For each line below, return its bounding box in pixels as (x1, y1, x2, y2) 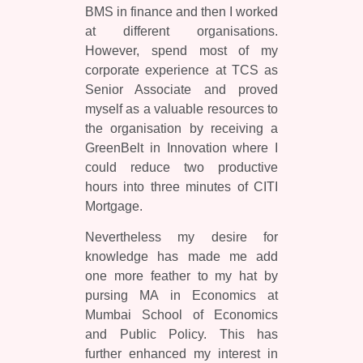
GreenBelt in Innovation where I (85, 140, 278, 155)
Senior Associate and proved (85, 82, 278, 96)
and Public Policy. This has (85, 327, 278, 341)
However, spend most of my (85, 43, 278, 58)
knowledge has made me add (85, 249, 278, 263)
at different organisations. (85, 23, 278, 38)
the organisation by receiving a (85, 121, 278, 135)
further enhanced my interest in (85, 346, 278, 361)
